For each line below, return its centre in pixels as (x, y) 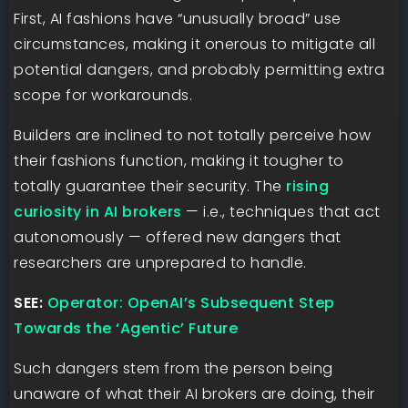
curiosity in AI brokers (98, 212)
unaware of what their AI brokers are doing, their (194, 394)
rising (307, 186)
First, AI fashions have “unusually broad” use (178, 19)
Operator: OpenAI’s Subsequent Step (191, 303)
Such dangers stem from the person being (173, 368)
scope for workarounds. (103, 95)
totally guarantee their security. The (150, 186)
